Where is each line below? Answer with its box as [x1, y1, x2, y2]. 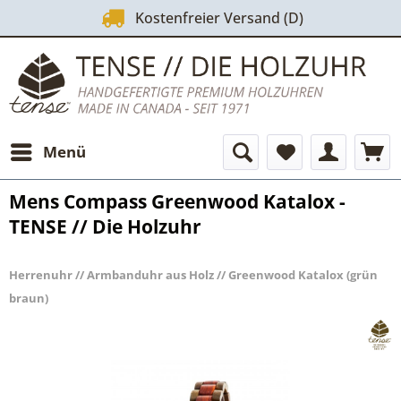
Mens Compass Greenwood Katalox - [9, 189, 346, 214]
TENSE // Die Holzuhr [9, 214, 201, 239]
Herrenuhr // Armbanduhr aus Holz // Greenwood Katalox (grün [9, 268, 378, 283]
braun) [9, 291, 48, 306]
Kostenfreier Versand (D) [127, 8, 303, 28]
